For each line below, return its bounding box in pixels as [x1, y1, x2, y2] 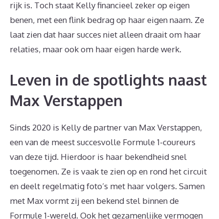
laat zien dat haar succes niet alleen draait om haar [10, 29, 201, 40]
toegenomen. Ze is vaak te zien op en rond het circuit [10, 166, 207, 176]
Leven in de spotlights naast [10, 70, 207, 89]
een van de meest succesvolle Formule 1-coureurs [10, 136, 196, 147]
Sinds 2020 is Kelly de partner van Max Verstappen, [10, 122, 202, 132]
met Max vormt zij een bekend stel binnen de [10, 195, 179, 206]
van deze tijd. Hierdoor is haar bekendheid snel [10, 151, 187, 162]
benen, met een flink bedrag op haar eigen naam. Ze [10, 15, 204, 25]
